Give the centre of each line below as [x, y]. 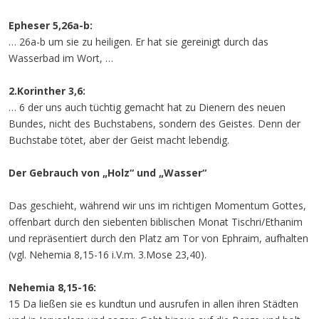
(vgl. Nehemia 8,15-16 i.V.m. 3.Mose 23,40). [108, 255]
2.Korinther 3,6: [47, 91]
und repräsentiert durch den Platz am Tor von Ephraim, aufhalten [158, 238]
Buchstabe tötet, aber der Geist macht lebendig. [119, 140]
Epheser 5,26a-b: [51, 25]
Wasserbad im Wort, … [61, 58]
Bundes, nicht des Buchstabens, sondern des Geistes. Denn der [155, 124]
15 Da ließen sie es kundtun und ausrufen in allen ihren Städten [153, 304]
